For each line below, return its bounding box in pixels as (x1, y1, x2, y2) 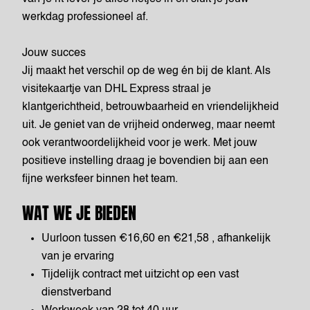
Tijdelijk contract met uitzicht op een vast (42, 269, 239, 280)
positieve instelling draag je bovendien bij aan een (22, 156, 268, 167)
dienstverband (42, 287, 111, 298)
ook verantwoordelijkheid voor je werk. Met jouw (22, 138, 257, 149)
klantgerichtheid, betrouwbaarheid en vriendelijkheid (22, 102, 279, 113)
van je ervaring (42, 251, 114, 262)
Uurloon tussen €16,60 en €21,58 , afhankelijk (42, 233, 271, 244)
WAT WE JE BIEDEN (22, 201, 136, 226)
